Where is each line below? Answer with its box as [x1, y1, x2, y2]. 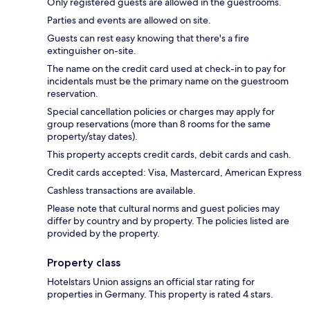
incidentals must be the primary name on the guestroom [47, 74, 289, 87]
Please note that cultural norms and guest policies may [47, 201, 280, 215]
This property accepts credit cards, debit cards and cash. [47, 147, 291, 161]
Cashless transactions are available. [47, 183, 196, 197]
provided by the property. [47, 226, 160, 239]
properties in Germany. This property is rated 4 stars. [47, 287, 273, 300]
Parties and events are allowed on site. [47, 13, 211, 26]
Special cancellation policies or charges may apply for [47, 104, 275, 118]
